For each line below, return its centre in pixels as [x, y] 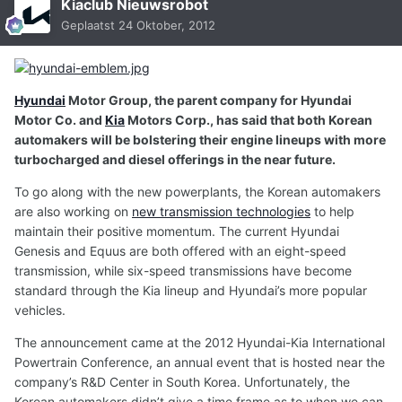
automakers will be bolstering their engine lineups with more [200, 139]
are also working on [73, 211]
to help [332, 211]
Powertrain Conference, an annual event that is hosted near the [200, 362]
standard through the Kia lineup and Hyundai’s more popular [191, 290]
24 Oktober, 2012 [167, 26]
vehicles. [40, 310]
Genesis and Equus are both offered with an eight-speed [180, 250]
